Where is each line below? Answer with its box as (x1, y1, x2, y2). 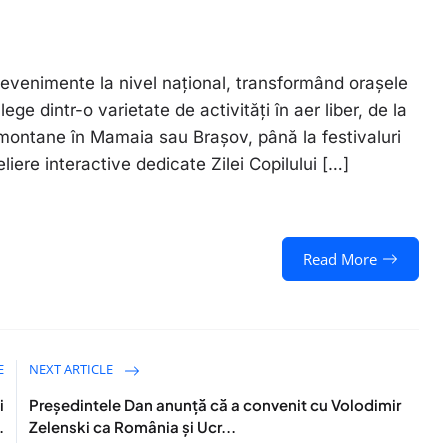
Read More (302, 249, 377, 269)
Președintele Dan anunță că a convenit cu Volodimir (29, 395, 402, 414)
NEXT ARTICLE (29, 360, 117, 378)
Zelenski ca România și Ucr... (29, 417, 237, 436)
